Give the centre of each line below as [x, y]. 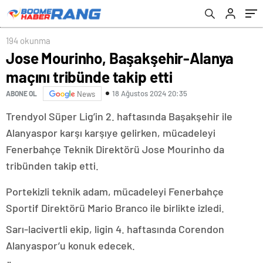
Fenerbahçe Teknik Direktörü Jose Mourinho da [115, 149]
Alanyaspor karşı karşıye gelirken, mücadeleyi [111, 132]
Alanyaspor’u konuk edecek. [70, 245]
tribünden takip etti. [52, 165]
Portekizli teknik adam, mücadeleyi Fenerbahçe [115, 191]
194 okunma [28, 40]
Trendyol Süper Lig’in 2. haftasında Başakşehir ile [119, 116]
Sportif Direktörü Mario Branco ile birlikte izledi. [115, 208]
